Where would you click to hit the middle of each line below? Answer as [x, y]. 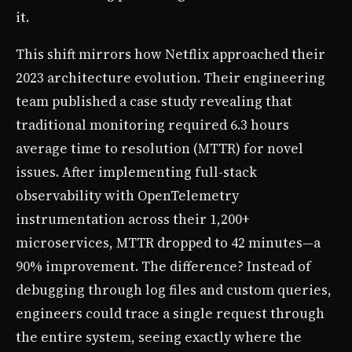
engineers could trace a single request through [170, 314]
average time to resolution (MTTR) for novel [159, 149]
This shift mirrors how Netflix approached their [170, 55]
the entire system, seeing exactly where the [159, 337]
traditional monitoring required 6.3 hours [152, 125]
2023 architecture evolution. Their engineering [170, 78]
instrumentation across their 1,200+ [133, 220]
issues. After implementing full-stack [136, 172]
